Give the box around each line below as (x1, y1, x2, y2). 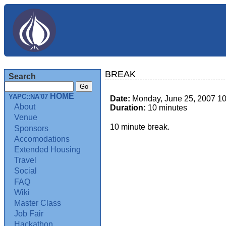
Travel (14, 156, 37, 165)
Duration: (110, 103, 146, 112)
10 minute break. (110, 123, 169, 131)
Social (14, 166, 37, 176)
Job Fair (14, 209, 44, 218)
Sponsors (14, 124, 49, 133)
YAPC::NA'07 (9, 93, 48, 100)
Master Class (14, 198, 62, 207)
